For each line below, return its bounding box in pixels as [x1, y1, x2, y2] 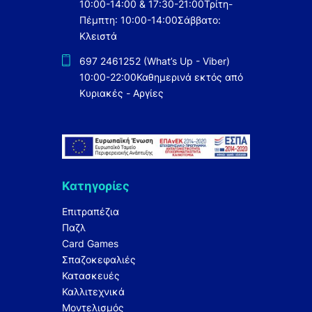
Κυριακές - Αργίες [79, 87, 164, 100]
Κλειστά [79, 30, 118, 42]
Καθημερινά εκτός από [136, 71, 244, 84]
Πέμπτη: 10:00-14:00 [79, 14, 178, 26]
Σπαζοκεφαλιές [62, 253, 136, 265]
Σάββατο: [178, 14, 221, 26]
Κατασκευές [62, 269, 120, 281]
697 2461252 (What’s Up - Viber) [79, 55, 231, 68]
